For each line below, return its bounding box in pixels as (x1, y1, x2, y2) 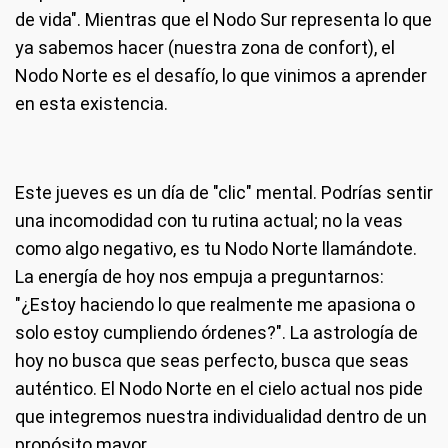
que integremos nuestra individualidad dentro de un (15, 406, 427, 427)
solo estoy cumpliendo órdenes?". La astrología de (15, 322, 418, 343)
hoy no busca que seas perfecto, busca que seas (15, 350, 409, 371)
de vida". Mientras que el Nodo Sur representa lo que (15, 9, 432, 30)
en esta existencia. (15, 93, 168, 114)
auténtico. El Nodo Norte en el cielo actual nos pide (15, 378, 423, 399)
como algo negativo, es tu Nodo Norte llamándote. (15, 238, 417, 259)
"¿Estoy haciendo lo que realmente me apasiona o (15, 294, 415, 315)
